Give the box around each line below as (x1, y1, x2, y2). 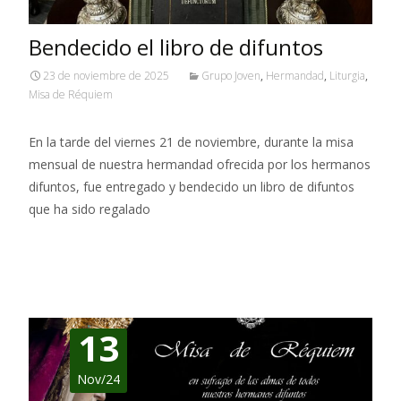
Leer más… (29, 233, 99, 251)
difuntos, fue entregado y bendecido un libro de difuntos (29, 177, 354, 195)
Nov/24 (77, 370, 121, 388)
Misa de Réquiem (29, 86, 113, 102)
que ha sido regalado (29, 200, 150, 218)
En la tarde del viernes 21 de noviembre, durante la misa (29, 132, 354, 150)
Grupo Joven (201, 67, 260, 83)
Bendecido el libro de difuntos (29, 31, 323, 62)
